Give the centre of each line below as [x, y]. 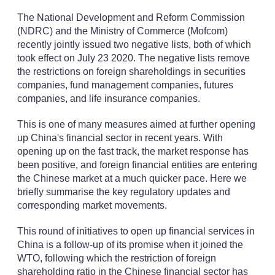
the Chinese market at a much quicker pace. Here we [132, 178]
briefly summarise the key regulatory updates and [123, 192]
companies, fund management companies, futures [125, 85]
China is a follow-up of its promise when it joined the [130, 245]
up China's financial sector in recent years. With [120, 138]
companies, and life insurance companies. [108, 99]
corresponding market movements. [92, 205]
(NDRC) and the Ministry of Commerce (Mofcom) [122, 31]
